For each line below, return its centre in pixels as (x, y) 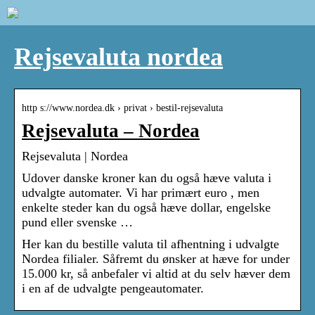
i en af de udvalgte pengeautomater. (113, 289)
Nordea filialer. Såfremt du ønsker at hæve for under (156, 259)
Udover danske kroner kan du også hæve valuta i (147, 178)
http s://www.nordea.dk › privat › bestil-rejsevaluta (122, 108)
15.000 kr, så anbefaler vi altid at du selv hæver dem (156, 274)
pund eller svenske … (77, 223)
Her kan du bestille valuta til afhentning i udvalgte (150, 244)
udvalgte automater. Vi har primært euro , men (141, 193)
